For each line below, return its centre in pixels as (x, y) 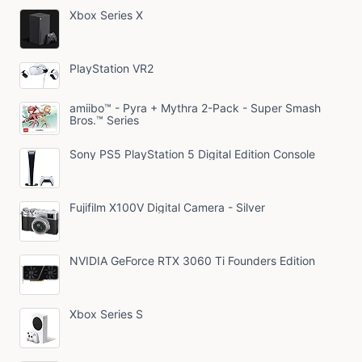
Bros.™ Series (104, 120)
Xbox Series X (106, 15)
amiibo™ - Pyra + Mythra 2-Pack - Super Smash (195, 107)
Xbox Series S (106, 314)
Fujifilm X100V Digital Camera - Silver (167, 207)
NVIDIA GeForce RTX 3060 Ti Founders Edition (192, 260)
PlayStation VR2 (112, 68)
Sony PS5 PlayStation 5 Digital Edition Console (192, 154)
